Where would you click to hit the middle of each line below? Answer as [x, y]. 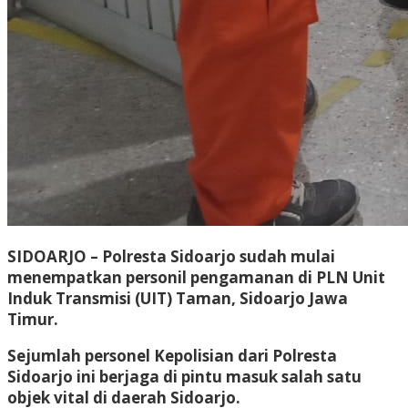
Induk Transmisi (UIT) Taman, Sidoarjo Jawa [178, 298]
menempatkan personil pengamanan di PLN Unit [196, 277]
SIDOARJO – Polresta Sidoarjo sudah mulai [171, 256]
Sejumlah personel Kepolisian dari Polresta [172, 355]
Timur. [33, 319]
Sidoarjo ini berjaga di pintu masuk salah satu [184, 376]
